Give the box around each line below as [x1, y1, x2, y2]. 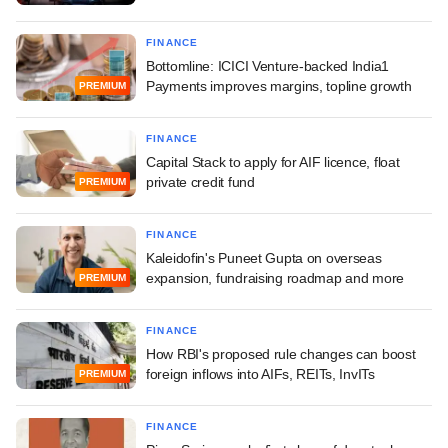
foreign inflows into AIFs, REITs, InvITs [146, 365, 375, 382]
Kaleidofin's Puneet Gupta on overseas [146, 249, 382, 266]
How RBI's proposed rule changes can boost [146, 345, 416, 362]
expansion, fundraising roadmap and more [146, 269, 405, 286]
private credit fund [146, 173, 255, 190]
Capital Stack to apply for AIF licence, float [146, 153, 400, 170]
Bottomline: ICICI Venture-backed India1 [146, 57, 390, 74]
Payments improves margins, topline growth [146, 77, 412, 94]
